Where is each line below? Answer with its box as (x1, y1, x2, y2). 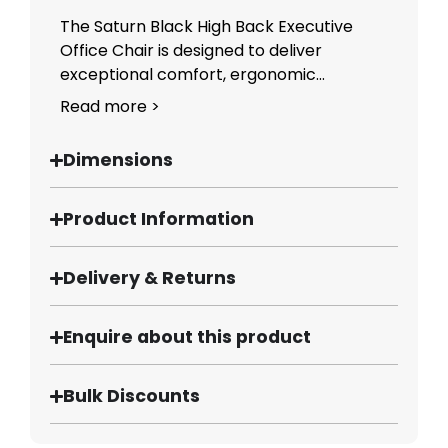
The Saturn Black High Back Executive (60, 15, 353, 39)
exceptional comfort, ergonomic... (60, 63, 325, 87)
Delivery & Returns (63, 266, 237, 291)
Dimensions (63, 148, 174, 173)
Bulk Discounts (63, 384, 201, 409)
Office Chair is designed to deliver (60, 39, 322, 63)
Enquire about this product (63, 325, 312, 350)
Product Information (63, 207, 255, 232)
